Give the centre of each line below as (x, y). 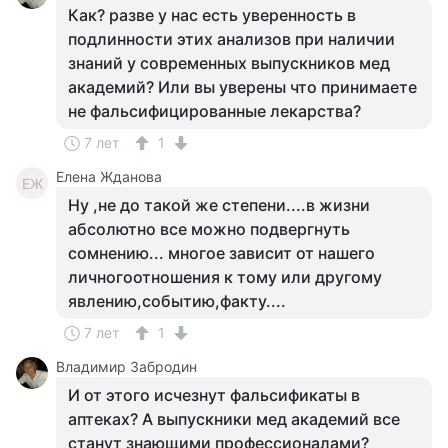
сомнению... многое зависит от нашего (221, 253)
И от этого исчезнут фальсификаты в (214, 395)
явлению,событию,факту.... (177, 301)
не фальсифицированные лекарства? (214, 111)
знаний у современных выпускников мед (229, 63)
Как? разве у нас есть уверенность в (212, 15)
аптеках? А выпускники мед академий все (234, 419)
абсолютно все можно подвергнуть (209, 229)
